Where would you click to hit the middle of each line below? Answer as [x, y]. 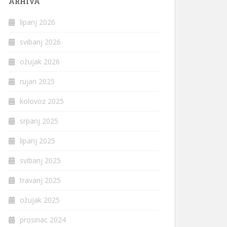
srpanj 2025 [39, 121]
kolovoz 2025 [42, 101]
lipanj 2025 [37, 141]
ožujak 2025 [40, 200]
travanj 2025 [40, 180]
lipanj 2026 [37, 22]
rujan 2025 [37, 82]
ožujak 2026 [40, 62]
